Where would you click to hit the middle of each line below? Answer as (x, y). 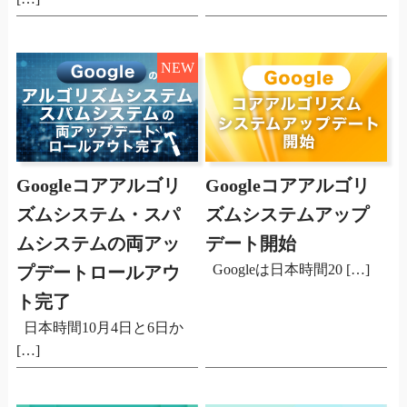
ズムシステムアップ (288, 215)
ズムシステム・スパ (98, 215)
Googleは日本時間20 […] (288, 270)
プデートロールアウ (98, 273)
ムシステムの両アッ (98, 244)
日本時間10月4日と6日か (99, 328)
